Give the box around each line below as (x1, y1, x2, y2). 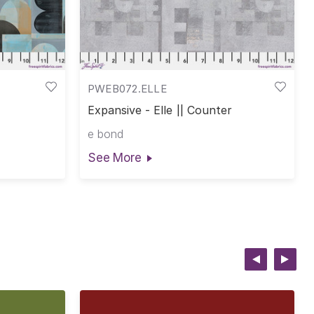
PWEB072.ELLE (87, 81, 167, 95)
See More (87, 150, 142, 165)
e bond (87, 126, 123, 141)
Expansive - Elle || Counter (87, 103, 233, 118)
